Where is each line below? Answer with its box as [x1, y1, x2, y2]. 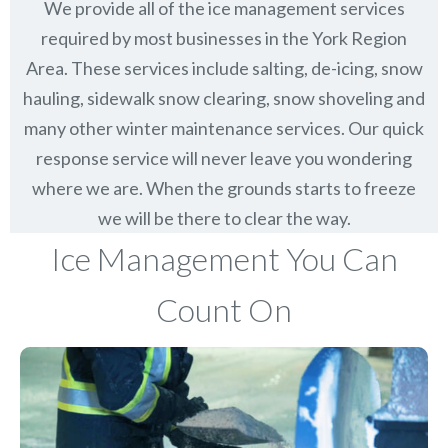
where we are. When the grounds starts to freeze [32, 176, 416, 199]
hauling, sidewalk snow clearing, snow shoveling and [23, 86, 425, 109]
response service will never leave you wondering [36, 146, 412, 169]
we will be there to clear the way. [97, 206, 351, 229]
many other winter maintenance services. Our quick [24, 116, 424, 139]
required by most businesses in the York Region [41, 26, 407, 49]
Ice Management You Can [50, 238, 398, 278]
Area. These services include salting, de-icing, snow [25, 56, 423, 79]
